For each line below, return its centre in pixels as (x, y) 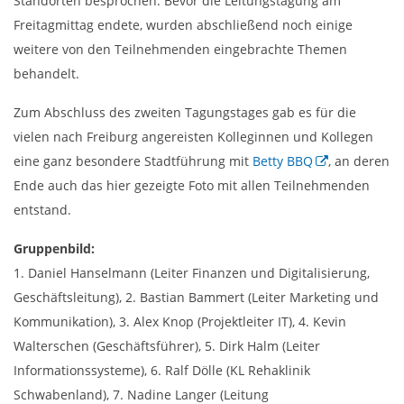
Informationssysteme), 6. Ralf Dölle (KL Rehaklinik (162, 370)
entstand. (42, 209)
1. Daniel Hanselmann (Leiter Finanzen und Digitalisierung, (192, 272)
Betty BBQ (283, 161)
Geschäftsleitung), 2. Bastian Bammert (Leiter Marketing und (196, 297)
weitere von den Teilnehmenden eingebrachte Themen (180, 49)
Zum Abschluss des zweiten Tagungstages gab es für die (185, 112)
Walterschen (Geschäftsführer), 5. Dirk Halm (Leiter (167, 345)
